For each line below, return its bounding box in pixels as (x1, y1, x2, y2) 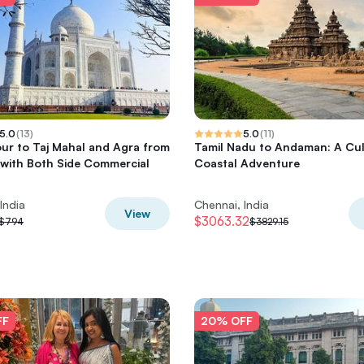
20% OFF (201, 314, 253, 327)
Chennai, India (194, 197, 269, 211)
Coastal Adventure (194, 156, 300, 170)
